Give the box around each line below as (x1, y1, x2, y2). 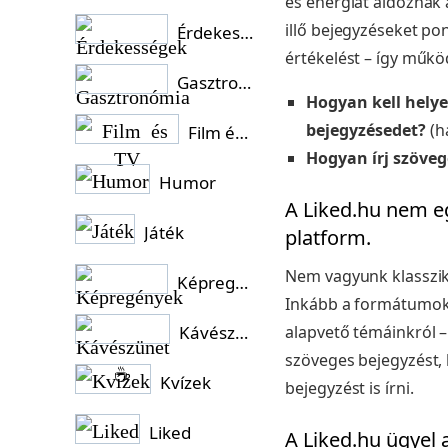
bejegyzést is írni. (285, 377, 414, 399)
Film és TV (235, 121, 249, 144)
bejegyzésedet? (306, 119, 427, 141)
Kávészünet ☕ (235, 321, 249, 344)
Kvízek (160, 371, 211, 394)
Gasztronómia (238, 71, 252, 94)
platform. (285, 224, 372, 251)
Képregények (235, 271, 249, 294)
